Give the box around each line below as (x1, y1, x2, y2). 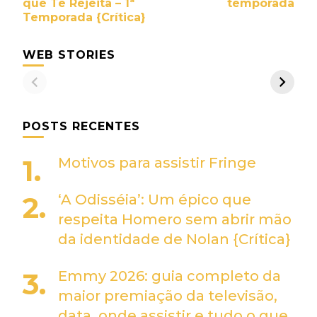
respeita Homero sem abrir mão (58, 211, 292, 229)
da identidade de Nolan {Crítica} (58, 231, 291, 248)
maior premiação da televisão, (58, 287, 277, 305)
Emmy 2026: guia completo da (58, 267, 281, 285)
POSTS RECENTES (23, 120, 140, 134)
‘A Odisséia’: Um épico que (58, 191, 251, 209)
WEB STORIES (23, 48, 115, 62)
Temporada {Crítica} (23, 11, 145, 25)
